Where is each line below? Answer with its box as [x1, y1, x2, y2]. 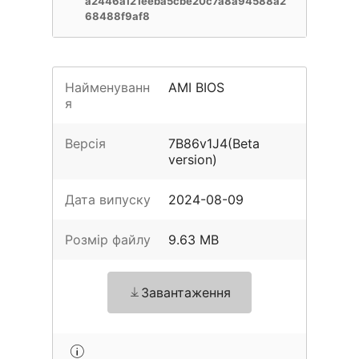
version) [168, 151, 218, 167]
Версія [65, 135, 106, 151]
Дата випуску [65, 192, 151, 208]
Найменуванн [65, 79, 150, 95]
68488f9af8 [85, 10, 150, 22]
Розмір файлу [65, 232, 151, 248]
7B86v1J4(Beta [168, 135, 260, 151]
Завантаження [141, 284, 231, 301]
